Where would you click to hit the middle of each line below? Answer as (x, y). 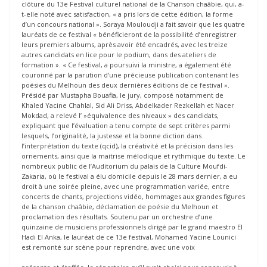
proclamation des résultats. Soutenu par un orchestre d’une (117, 217)
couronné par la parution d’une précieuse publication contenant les (130, 75)
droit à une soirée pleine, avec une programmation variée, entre (125, 187)
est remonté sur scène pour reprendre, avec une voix (108, 247)
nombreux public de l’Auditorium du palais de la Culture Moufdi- (125, 166)
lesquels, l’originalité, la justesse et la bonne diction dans (111, 136)
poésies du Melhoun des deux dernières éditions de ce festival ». (125, 85)
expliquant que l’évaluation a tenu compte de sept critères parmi (126, 126)
